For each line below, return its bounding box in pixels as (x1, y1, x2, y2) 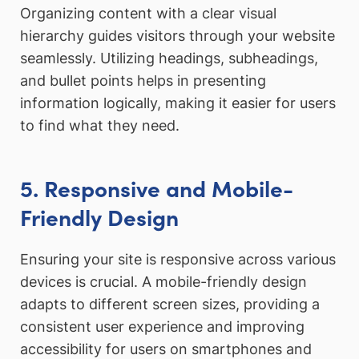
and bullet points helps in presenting (20, 72, 266, 90)
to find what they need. (20, 117, 179, 135)
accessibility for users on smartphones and (20, 340, 312, 357)
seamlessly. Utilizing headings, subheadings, (20, 50, 318, 67)
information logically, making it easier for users (20, 95, 336, 112)
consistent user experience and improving (20, 317, 305, 335)
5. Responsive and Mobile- (20, 171, 293, 203)
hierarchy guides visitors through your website (20, 27, 335, 45)
